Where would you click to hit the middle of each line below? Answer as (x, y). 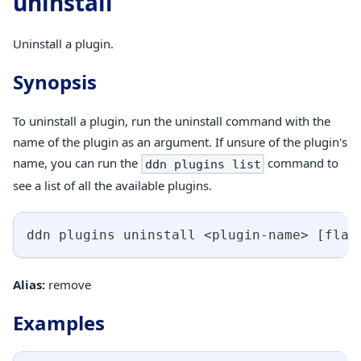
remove (68, 284)
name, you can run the (77, 162)
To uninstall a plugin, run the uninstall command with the (172, 120)
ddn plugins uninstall (115, 234)
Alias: (29, 284)
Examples (59, 322)
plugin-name (256, 234)
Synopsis (55, 81)
